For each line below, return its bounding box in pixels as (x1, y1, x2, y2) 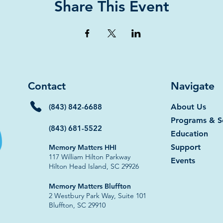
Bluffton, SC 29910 (49, 200, 106, 210)
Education (171, 128, 208, 138)
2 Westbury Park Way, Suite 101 (49, 191, 146, 200)
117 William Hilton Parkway (49, 152, 130, 161)
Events (171, 155, 195, 165)
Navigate (171, 79, 215, 92)
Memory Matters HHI (49, 142, 116, 152)
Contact (28, 79, 66, 92)
